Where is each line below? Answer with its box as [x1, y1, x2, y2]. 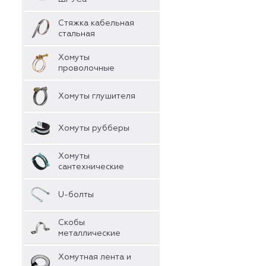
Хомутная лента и [58, 253, 131, 261]
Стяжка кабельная [58, 19, 134, 27]
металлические [58, 229, 121, 237]
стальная [58, 30, 95, 38]
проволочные [58, 64, 115, 72]
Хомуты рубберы [58, 124, 129, 132]
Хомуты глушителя [58, 92, 135, 100]
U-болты [58, 191, 94, 199]
